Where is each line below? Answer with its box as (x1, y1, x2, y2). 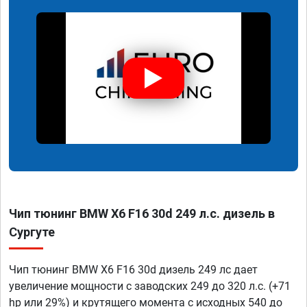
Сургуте (9, 225, 55, 240)
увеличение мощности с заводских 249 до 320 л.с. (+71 (9, 280, 291, 293)
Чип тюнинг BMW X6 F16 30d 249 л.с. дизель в (9, 206, 275, 221)
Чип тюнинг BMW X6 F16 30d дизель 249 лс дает (9, 263, 258, 277)
